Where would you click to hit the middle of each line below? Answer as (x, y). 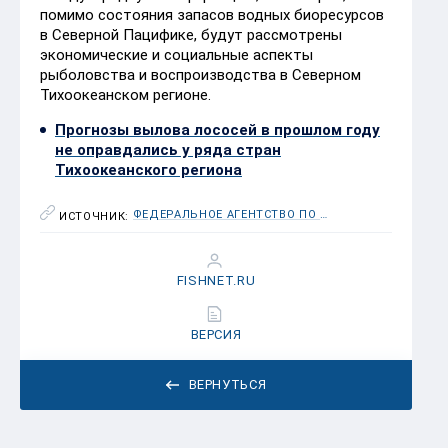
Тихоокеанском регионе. (125, 94)
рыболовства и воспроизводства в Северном (200, 74)
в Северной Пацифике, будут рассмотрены (191, 34)
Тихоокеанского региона (148, 169)
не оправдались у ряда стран (168, 149)
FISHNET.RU (216, 280)
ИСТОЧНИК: (96, 216)
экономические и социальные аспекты (176, 54)
